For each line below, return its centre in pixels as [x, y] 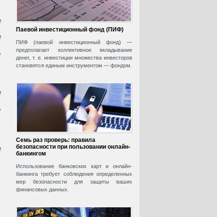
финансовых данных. [42, 190]
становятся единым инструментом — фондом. [74, 66]
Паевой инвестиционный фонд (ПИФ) [70, 30]
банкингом [31, 154]
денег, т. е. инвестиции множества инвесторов [74, 58]
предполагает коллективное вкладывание [74, 50]
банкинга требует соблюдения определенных [74, 174]
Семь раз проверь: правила [56, 140]
